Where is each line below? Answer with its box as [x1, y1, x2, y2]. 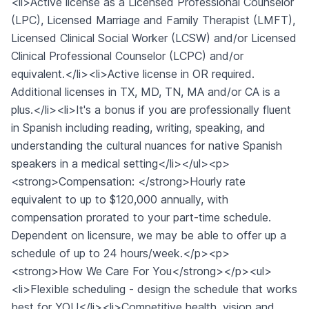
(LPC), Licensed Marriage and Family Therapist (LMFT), [11, 13, 295, 27]
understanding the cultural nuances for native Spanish [11, 139, 282, 152]
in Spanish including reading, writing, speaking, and [11, 121, 266, 134]
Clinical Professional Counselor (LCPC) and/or [11, 49, 243, 63]
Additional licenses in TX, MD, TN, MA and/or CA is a [11, 85, 280, 99]
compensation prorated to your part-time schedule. [11, 210, 271, 224]
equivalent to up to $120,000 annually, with [11, 192, 228, 206]
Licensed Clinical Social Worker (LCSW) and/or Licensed [11, 31, 297, 45]
